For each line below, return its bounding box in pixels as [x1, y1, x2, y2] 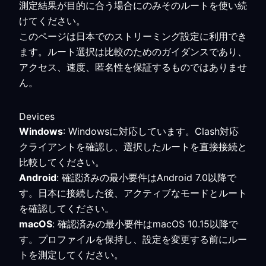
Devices [19, 110, 55, 122]
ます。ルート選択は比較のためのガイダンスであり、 [19, 46, 247, 58]
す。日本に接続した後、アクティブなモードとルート [19, 187, 247, 199]
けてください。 [19, 15, 85, 27]
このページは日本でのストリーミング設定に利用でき [19, 30, 247, 42]
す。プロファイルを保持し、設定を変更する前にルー [19, 233, 247, 245]
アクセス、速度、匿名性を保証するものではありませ [19, 61, 247, 73]
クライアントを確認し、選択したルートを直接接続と [19, 141, 247, 153]
